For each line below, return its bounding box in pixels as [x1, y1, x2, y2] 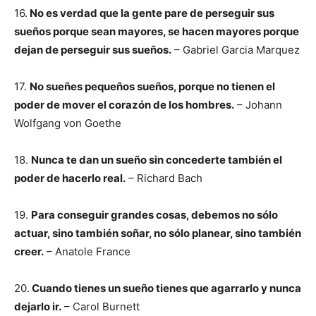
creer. [14, 245, 44, 258]
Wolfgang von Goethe [14, 116, 121, 130]
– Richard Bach [126, 171, 202, 185]
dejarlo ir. [14, 300, 61, 313]
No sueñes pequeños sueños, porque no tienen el [30, 80, 275, 93]
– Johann [234, 98, 282, 111]
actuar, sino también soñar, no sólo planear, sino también [14, 226, 301, 240]
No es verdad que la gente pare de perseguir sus [28, 6, 274, 20]
